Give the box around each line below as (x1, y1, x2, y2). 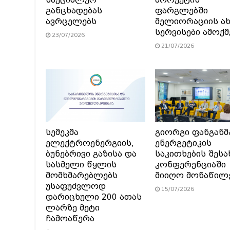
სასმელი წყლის (46, 160, 117, 169)
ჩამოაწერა (46, 214, 94, 223)
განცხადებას (46, 6, 102, 15)
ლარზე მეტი (46, 203, 100, 213)
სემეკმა (46, 127, 79, 137)
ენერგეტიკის (155, 138, 212, 148)
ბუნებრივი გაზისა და (46, 149, 137, 159)
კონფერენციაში (155, 160, 226, 169)
